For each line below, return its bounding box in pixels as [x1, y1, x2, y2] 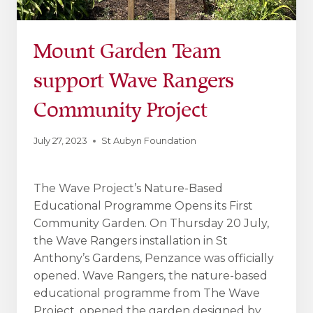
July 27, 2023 [34, 136, 87, 147]
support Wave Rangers [34, 68, 234, 94]
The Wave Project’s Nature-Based [34, 181, 223, 195]
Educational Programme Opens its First [34, 198, 253, 212]
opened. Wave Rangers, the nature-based [34, 268, 268, 282]
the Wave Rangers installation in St [34, 233, 228, 247]
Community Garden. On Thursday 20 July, [34, 216, 269, 230]
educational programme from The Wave [34, 286, 260, 300]
